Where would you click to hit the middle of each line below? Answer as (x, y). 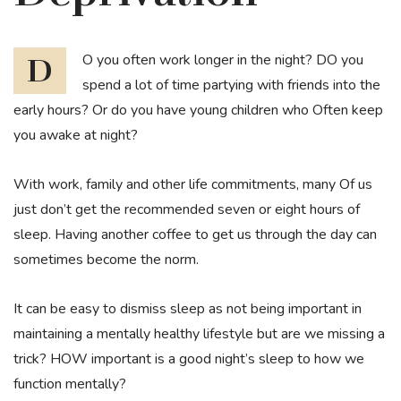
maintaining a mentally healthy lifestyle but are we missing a (199, 334)
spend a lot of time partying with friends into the (231, 85)
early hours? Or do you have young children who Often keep (198, 110)
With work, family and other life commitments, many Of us (193, 184)
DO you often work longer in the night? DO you (40, 70)
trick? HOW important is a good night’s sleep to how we (189, 359)
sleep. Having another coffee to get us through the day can (195, 234)
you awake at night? (76, 135)
